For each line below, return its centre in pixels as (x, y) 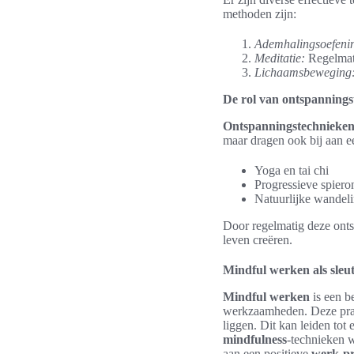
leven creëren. (258, 240)
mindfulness (255, 339)
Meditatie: (280, 58)
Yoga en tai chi (292, 170)
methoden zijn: (260, 14)
